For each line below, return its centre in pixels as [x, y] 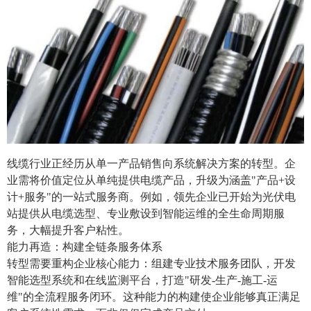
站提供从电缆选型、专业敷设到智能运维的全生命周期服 [146, 214]
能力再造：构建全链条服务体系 [85, 247]
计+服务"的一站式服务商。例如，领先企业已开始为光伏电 [151, 197]
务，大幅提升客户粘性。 [68, 230]
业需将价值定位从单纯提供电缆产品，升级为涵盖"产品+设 [151, 180]
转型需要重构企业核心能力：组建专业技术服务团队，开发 [151, 264]
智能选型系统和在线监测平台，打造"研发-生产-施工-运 [142, 280]
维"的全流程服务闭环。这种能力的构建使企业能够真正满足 [154, 297]
